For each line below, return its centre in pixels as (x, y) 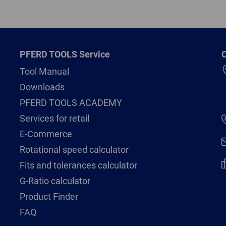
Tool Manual (44, 71)
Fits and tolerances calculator (78, 165)
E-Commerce (46, 134)
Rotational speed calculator (74, 149)
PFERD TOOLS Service (65, 54)
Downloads (42, 87)
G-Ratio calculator (55, 181)
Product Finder (49, 196)
